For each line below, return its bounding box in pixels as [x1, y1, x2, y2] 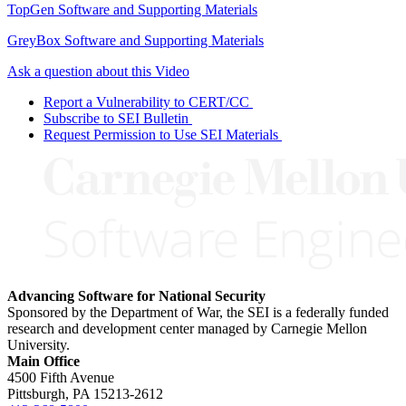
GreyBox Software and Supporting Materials [7, 32, 264, 48]
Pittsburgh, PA [7, 385, 90, 401]
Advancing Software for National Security [7, 287, 266, 304]
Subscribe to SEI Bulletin [43, 110, 188, 126]
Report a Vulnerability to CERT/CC [43, 93, 249, 110]
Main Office [7, 353, 80, 369]
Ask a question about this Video [7, 63, 189, 79]
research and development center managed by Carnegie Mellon [7, 320, 367, 336]
